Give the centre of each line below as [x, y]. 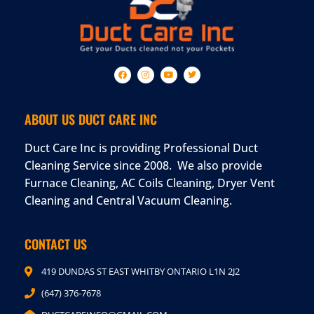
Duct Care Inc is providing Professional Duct [141, 148]
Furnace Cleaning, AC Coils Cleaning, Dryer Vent [150, 183]
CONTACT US [56, 244]
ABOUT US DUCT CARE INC [91, 120]
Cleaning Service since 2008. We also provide [143, 166]
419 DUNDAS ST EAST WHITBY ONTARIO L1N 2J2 [140, 272]
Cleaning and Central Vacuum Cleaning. [128, 201]
